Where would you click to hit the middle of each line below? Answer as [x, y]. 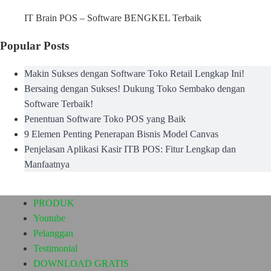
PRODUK [54, 203]
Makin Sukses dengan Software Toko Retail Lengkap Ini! [134, 73]
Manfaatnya [47, 164]
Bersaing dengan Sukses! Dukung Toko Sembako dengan [135, 88]
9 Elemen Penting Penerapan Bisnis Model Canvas [121, 134]
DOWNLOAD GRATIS [81, 263]
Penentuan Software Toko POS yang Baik [105, 119]
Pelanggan [53, 233]
